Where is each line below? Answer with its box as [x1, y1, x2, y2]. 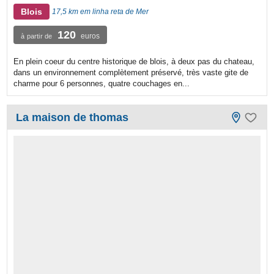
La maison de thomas [16, 111, 129, 124]
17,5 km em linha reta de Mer [52, 7, 149, 17]
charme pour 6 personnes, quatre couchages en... [13, 79, 190, 89]
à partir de [21, 32, 53, 40]
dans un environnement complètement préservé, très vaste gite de [13, 68, 249, 78]
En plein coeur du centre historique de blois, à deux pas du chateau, [13, 57, 255, 67]
